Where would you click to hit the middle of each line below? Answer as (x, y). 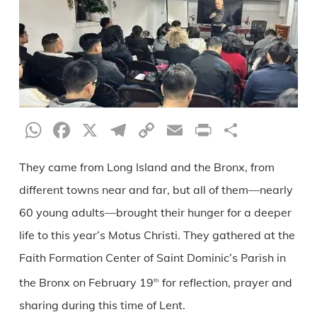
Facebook (122, 130)
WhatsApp (102, 130)
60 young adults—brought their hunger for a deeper (155, 212)
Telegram (178, 130)
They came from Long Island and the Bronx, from (146, 167)
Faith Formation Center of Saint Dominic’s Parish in (152, 257)
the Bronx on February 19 (86, 282)
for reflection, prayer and (225, 282)
